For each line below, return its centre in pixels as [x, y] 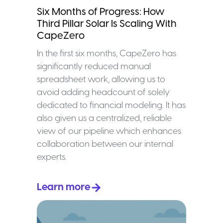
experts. [52, 157]
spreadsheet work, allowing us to [101, 79]
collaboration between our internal [105, 144]
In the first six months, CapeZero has [107, 54]
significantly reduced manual [94, 66]
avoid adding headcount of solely [103, 92]
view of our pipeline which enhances [109, 131]
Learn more [63, 187]
